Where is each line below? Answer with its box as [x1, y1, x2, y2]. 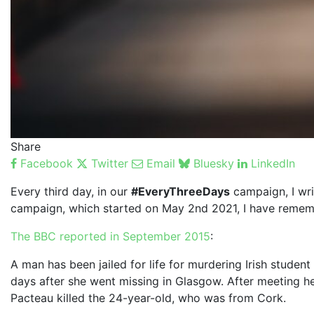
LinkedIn [251, 156, 295, 170]
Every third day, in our [11, 184, 131, 198]
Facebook [20, 156, 73, 170]
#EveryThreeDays [131, 184, 230, 198]
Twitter [91, 156, 128, 170]
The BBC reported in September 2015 [11, 228, 210, 243]
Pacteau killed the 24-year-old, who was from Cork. [11, 290, 286, 305]
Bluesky [193, 156, 234, 170]
